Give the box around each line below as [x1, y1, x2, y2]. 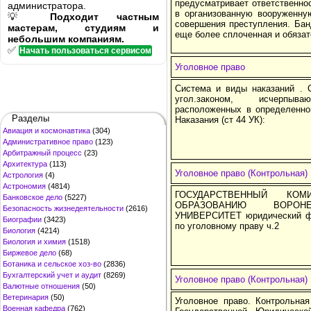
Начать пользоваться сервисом [19, 46, 151, 56]
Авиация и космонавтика [3, 126, 90, 135]
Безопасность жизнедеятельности [3, 204, 124, 212]
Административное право [3, 137, 93, 146]
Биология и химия [3, 237, 66, 246]
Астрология [3, 171, 43, 179]
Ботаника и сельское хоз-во [3, 260, 101, 268]
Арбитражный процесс [3, 149, 82, 157]
